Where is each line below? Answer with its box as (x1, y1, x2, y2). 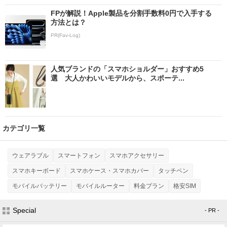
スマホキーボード (12, 167, 61, 174)
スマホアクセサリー (109, 152, 164, 159)
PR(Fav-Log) (51, 32, 80, 38)
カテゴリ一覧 (3, 124, 45, 132)
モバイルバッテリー (12, 182, 67, 190)
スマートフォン (58, 152, 100, 159)
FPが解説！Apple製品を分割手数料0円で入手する (51, 9, 212, 17)
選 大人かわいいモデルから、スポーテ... (51, 73, 184, 82)
